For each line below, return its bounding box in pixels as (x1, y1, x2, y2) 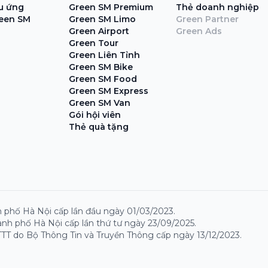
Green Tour (69, 37, 119, 48)
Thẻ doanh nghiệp (176, 1, 260, 13)
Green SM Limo (69, 13, 136, 25)
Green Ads (176, 25, 223, 36)
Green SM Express (69, 85, 149, 96)
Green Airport (69, 25, 130, 36)
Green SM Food (69, 73, 138, 84)
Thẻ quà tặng (69, 121, 129, 132)
